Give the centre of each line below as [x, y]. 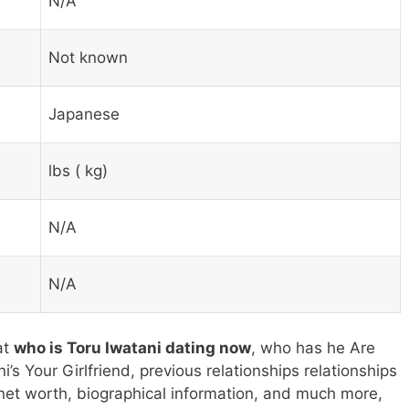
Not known [88, 58]
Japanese [84, 115]
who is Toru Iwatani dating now [132, 347]
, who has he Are [313, 347]
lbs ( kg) [78, 171]
